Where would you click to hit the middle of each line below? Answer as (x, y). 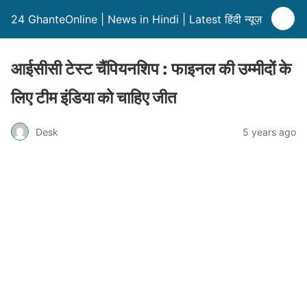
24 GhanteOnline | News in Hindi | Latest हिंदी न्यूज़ (136, 19)
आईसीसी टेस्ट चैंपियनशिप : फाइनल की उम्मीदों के (151, 69)
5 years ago (269, 132)
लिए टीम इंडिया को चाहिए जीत (94, 98)
